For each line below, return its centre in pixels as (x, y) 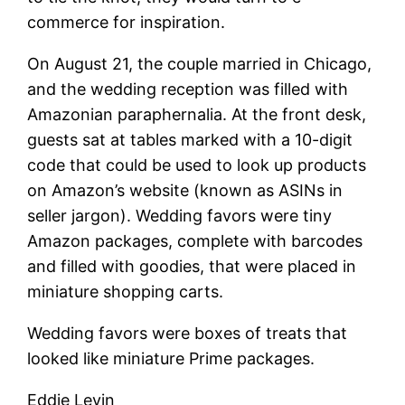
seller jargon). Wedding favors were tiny (180, 215)
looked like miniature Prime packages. (171, 358)
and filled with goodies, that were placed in (192, 266)
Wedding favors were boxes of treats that (188, 333)
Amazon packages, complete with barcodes (195, 240)
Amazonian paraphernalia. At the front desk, (197, 114)
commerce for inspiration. (127, 22)
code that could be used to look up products (197, 165)
